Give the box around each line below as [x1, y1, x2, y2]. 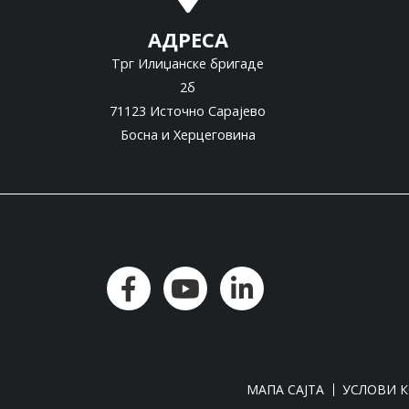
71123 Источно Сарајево [110, 102, 266, 121]
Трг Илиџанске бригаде [111, 55, 264, 73]
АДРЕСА [147, 26, 228, 54]
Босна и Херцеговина [120, 126, 256, 144]
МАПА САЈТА [246, 381, 324, 399]
